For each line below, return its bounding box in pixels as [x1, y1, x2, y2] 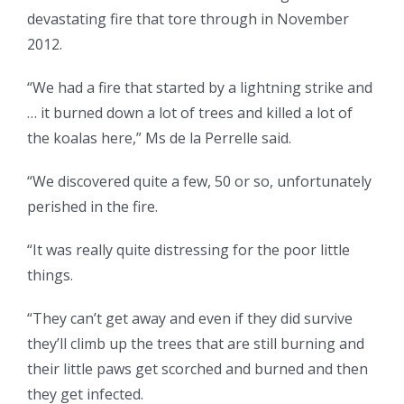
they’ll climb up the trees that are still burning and [27, 334, 364, 354]
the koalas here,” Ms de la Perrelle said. [27, 128, 291, 149]
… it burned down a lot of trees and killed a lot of [27, 103, 353, 124]
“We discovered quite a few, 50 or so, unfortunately [27, 171, 372, 192]
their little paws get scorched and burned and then [27, 359, 368, 380]
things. [27, 265, 73, 286]
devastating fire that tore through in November [27, 9, 349, 30]
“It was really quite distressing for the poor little [27, 240, 350, 261]
